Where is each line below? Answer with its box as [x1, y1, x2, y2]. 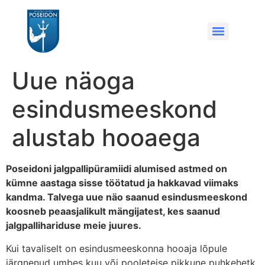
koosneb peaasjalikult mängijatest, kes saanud [6, 205, 220, 218]
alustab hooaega [12, 123, 201, 153]
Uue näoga [12, 66, 135, 96]
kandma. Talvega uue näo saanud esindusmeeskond [6, 191, 247, 203]
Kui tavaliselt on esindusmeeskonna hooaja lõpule [6, 242, 227, 254]
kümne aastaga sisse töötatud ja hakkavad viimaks [6, 177, 238, 189]
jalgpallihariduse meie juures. [6, 219, 141, 232]
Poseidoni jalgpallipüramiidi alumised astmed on [6, 163, 227, 175]
